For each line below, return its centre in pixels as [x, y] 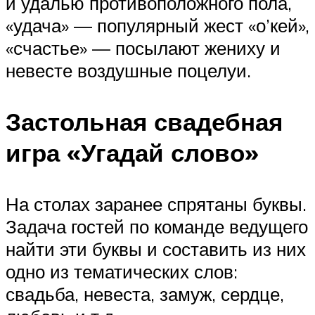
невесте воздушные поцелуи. [128, 71]
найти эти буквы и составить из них [156, 249]
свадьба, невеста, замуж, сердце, [145, 294]
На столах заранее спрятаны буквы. [156, 204]
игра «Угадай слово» [132, 153]
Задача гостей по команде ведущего [157, 227]
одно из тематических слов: [122, 272]
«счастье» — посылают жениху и [143, 48]
